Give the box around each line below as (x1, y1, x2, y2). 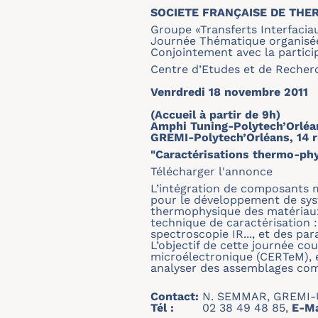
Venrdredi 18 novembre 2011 (150, 85, 308, 99)
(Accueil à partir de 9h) (150, 108, 280, 121)
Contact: (150, 290, 202, 303)
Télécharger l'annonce (150, 165, 273, 178)
